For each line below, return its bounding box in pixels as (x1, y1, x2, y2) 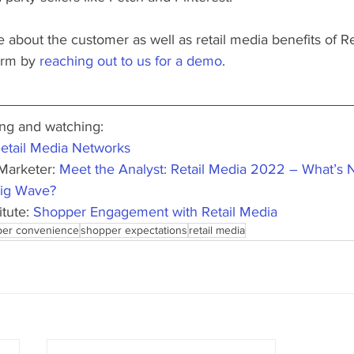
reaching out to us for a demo (40, 52, 222, 69)
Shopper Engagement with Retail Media (33, 203, 277, 220)
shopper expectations (81, 223, 187, 236)
